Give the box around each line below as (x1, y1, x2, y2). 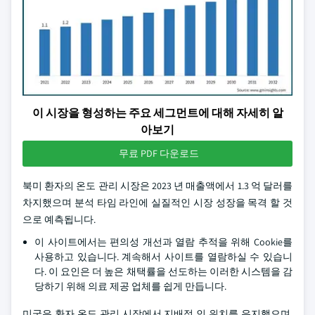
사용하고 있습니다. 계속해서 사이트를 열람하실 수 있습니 (34, 250, 292, 263)
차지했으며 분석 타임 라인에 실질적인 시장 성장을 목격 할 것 (22, 196, 292, 209)
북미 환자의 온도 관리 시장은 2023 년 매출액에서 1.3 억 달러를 (22, 179, 292, 192)
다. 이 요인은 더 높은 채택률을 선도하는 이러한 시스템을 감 (34, 265, 292, 278)
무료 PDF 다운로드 (119, 147, 199, 160)
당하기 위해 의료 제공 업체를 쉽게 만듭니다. (34, 280, 226, 292)
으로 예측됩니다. (22, 213, 96, 226)
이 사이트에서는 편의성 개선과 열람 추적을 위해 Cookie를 (34, 236, 292, 248)
